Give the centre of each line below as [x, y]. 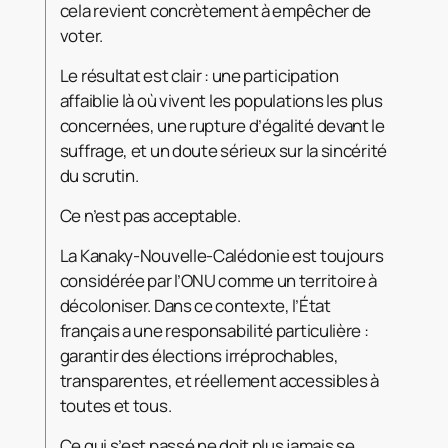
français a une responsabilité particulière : [214, 331]
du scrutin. [99, 176]
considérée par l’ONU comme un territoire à [218, 281]
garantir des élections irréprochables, [199, 356]
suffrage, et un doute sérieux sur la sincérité [223, 151]
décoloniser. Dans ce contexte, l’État [195, 306]
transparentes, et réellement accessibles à [219, 381]
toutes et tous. [115, 406]
